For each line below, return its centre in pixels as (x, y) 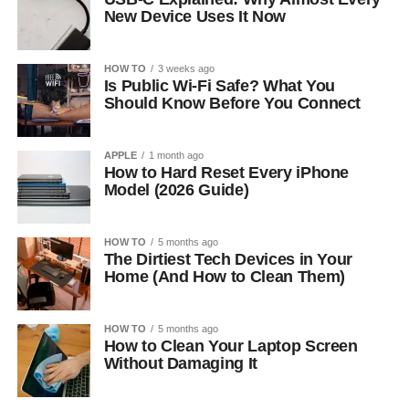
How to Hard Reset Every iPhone (226, 173)
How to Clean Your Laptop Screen (231, 346)
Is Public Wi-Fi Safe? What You (220, 86)
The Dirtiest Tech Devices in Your (228, 259)
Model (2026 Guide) (176, 190)
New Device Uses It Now (194, 16)
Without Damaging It (180, 363)
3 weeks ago (186, 68)
